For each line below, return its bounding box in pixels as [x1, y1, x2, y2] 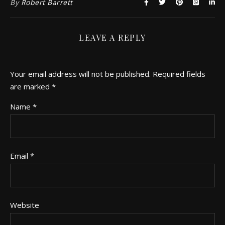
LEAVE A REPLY [79, 32, 146, 43]
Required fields [153, 68, 205, 79]
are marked [10, 81, 52, 91]
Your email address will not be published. [10, 68, 151, 79]
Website [10, 199, 39, 210]
